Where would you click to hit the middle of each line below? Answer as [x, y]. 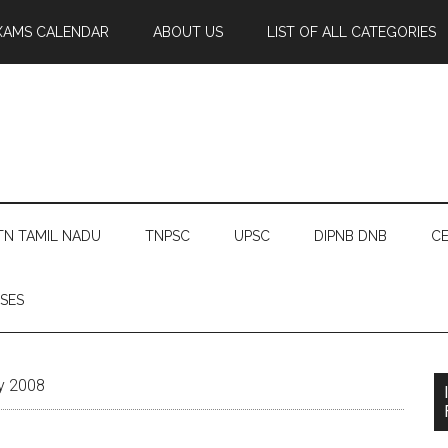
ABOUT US [188, 32]
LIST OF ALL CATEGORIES [351, 32]
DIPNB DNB [350, 236]
